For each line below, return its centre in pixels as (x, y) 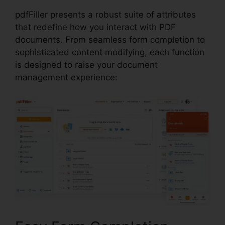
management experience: (66, 77)
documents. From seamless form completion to (110, 39)
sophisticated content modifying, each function (110, 52)
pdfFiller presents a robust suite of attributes (105, 14)
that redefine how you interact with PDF (95, 27)
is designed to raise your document (86, 65)
